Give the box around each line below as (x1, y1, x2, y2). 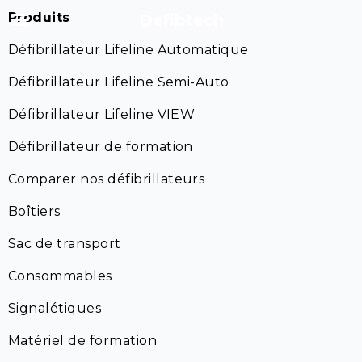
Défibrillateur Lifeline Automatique (8, 42, 249, 57)
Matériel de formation (8, 333, 158, 348)
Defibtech (138, 11, 224, 30)
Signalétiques (8, 301, 102, 316)
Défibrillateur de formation (8, 139, 193, 154)
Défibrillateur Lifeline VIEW (8, 107, 196, 122)
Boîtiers (8, 204, 61, 219)
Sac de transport (8, 236, 121, 251)
